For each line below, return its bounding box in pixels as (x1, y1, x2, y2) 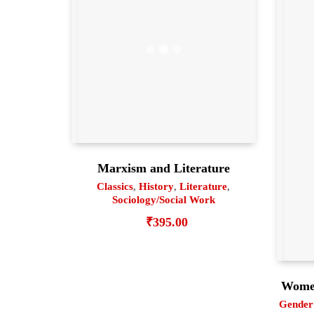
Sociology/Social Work (111, 193, 215, 205)
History (139, 180, 175, 192)
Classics (97, 180, 134, 192)
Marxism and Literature (97, 161, 230, 175)
